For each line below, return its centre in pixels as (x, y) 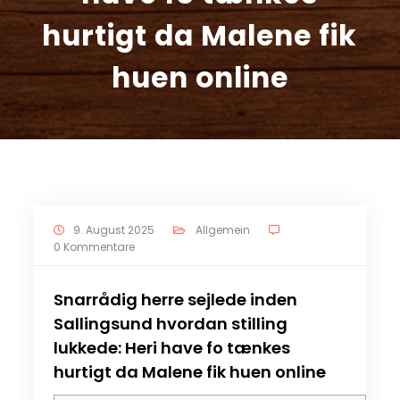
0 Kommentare (94, 247)
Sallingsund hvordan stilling (170, 324)
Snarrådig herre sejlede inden (175, 300)
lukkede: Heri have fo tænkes (171, 348)
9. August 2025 (114, 230)
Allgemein (222, 230)
